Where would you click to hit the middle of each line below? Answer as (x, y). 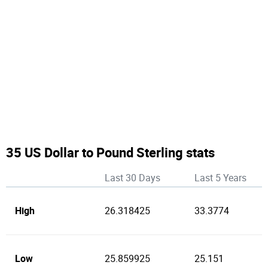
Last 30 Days (133, 178)
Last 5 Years (220, 178)
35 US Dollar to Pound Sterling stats (110, 152)
